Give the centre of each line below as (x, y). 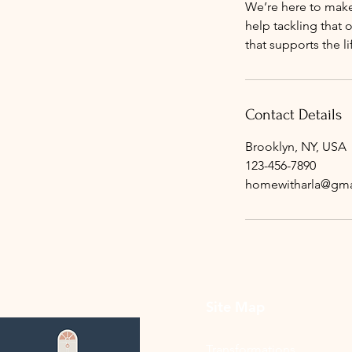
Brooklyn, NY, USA (296, 147)
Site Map (235, 307)
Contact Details (293, 115)
